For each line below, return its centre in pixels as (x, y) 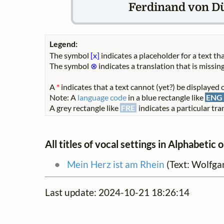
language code (102, 97)
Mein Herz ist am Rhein (115, 164)
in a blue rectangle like (166, 97)
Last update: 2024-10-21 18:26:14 (117, 192)
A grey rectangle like (85, 108)
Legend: (63, 44)
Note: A (63, 97)
